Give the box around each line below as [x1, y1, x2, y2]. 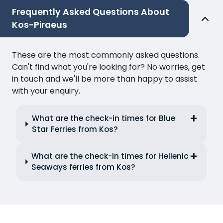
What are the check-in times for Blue [32, 113, 176, 124]
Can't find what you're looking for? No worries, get [12, 61, 205, 73]
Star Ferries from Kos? [32, 124, 118, 135]
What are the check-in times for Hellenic [31, 151, 189, 162]
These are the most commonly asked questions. [12, 49, 200, 61]
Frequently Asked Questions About [12, 6, 169, 18]
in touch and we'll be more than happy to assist [12, 73, 197, 85]
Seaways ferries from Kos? [31, 162, 136, 173]
